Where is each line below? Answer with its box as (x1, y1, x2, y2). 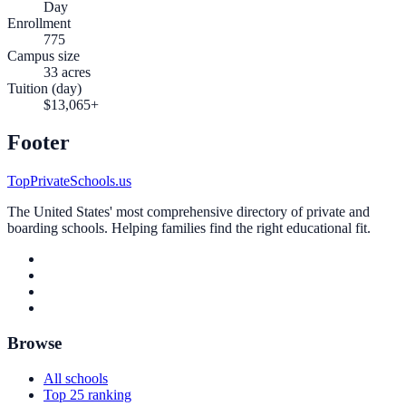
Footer (7, 130, 70, 155)
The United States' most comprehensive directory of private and (7, 204, 370, 220)
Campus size (7, 47, 80, 63)
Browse (7, 333, 62, 353)
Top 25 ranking (43, 386, 131, 402)
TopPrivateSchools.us (7, 173, 131, 189)
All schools (43, 370, 108, 386)
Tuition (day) (7, 80, 82, 96)
